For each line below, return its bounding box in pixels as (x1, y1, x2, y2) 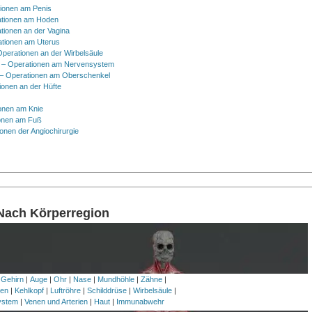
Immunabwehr (116, 297, 164, 306)
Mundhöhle (97, 275, 135, 284)
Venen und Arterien (24, 297, 88, 306)
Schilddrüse (87, 286, 127, 295)
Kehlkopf (15, 286, 45, 295)
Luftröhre (50, 286, 81, 295)
